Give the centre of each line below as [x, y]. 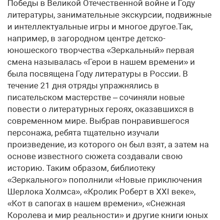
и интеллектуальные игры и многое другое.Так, [100, 27]
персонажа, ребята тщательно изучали [83, 133]
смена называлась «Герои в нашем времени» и [101, 62]
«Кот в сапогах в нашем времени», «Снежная [96, 203]
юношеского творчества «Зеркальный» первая [101, 50]
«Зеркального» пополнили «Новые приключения [105, 180]
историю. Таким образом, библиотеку [81, 168]
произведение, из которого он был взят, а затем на [108, 144]
